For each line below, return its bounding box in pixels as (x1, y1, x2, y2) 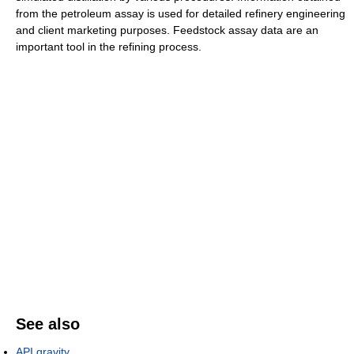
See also (16, 315, 80, 333)
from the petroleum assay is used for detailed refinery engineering (16, 7, 345, 20)
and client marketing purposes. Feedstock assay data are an (16, 24, 318, 36)
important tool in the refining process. (16, 40, 201, 53)
